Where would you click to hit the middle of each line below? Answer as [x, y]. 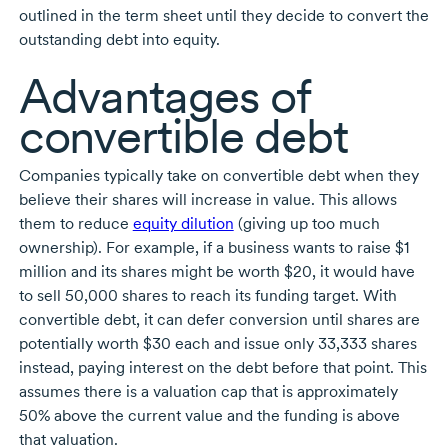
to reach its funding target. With [282, 296]
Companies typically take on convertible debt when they [218, 176]
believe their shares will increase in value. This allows [207, 200]
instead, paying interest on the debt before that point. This [222, 368]
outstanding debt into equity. [119, 40]
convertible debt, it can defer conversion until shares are [219, 320]
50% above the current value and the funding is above [209, 416]
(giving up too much [306, 224]
